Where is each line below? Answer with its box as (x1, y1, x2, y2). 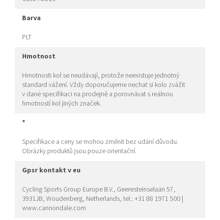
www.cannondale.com (22, 203, 86, 214)
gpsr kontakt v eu (27, 165, 81, 176)
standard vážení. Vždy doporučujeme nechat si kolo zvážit (22, 80, 185, 90)
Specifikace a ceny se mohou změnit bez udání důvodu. (22, 137, 178, 147)
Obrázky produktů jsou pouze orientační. (22, 146, 137, 157)
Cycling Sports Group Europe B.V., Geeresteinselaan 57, (22, 185, 175, 195)
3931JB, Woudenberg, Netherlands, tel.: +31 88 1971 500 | (22, 194, 183, 204)
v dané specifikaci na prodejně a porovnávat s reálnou (22, 89, 173, 100)
